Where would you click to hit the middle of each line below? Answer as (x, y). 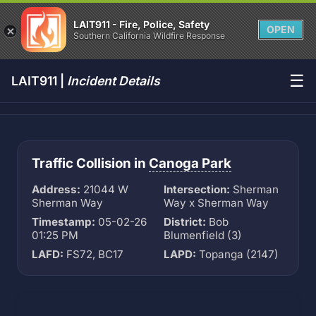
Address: (56, 189)
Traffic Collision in (90, 163)
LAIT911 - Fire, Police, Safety (141, 24)
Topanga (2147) (237, 254)
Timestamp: (63, 222)
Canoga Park (190, 163)
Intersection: (197, 189)
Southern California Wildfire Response (149, 36)
